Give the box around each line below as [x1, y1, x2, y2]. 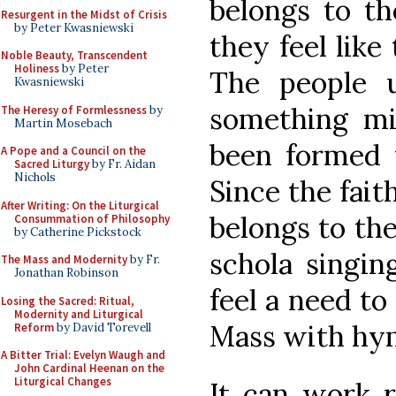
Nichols [14, 170, 56, 185]
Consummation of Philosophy [14, 210, 170, 226]
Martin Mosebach [14, 115, 112, 131]
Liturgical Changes [14, 374, 111, 389]
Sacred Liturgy [14, 156, 89, 171]
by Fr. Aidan [89, 156, 156, 171]
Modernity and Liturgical [14, 306, 143, 322]
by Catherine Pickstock [14, 224, 141, 240]
